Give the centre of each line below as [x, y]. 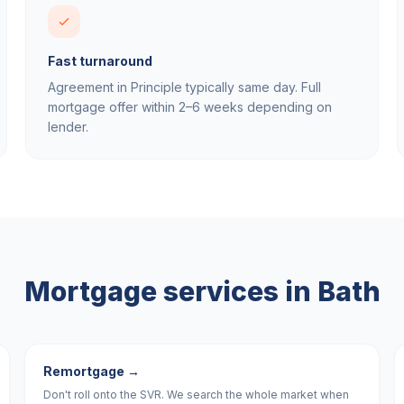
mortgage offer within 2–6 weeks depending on [190, 107]
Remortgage [83, 371]
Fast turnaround [100, 61]
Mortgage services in [170, 291]
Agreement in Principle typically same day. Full [184, 87]
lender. [68, 127]
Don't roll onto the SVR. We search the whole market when [196, 395]
